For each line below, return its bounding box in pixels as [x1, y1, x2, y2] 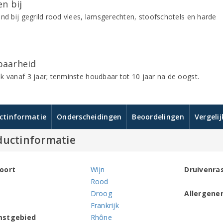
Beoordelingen [132, 111, 184, 121]
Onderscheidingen [57, 111, 122, 121]
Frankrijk [90, 200, 119, 210]
